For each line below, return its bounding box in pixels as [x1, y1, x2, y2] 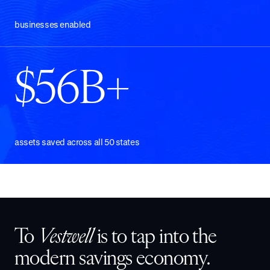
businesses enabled [14, 19, 91, 30]
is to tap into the [93, 227, 217, 249]
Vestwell [38, 227, 93, 249]
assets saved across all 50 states [14, 137, 140, 148]
